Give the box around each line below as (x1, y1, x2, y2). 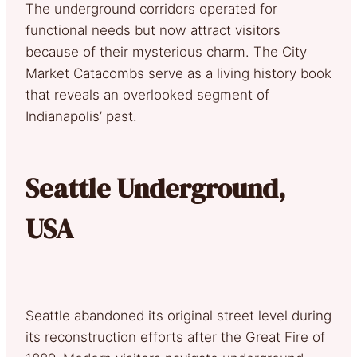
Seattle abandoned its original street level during (25, 307, 331, 324)
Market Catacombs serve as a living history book (25, 65, 331, 81)
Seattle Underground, (25, 169, 285, 206)
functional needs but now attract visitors (25, 22, 280, 38)
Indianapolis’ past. (25, 108, 137, 124)
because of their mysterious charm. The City (25, 43, 307, 60)
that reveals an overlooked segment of (25, 86, 269, 103)
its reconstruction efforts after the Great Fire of (25, 328, 325, 345)
